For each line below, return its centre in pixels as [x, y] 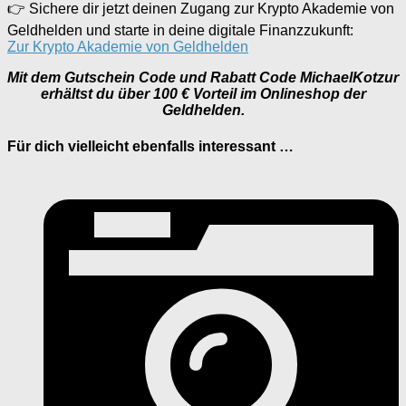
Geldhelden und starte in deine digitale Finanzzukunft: [180, 31]
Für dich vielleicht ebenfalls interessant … [150, 146]
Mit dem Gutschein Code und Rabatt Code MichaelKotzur [203, 78]
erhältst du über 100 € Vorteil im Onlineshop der [203, 94]
